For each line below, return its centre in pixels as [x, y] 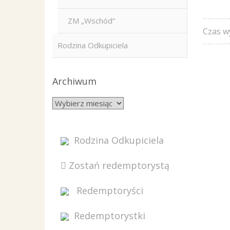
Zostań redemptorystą [118, 165]
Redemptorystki [110, 216]
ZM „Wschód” [91, 21]
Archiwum [74, 81]
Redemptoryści [109, 190]
